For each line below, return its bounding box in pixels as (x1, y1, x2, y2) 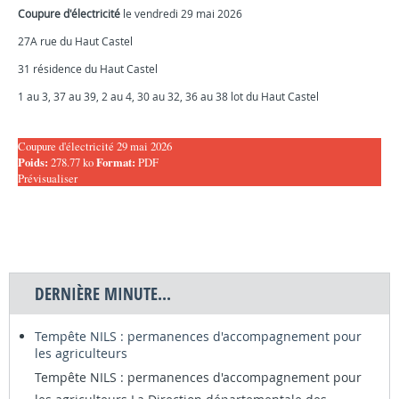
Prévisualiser (18, 169, 77, 186)
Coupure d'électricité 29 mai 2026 (18, 137, 172, 154)
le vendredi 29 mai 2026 (120, 6, 242, 20)
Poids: (18, 153, 51, 170)
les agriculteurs (35, 344, 127, 362)
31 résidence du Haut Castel (18, 61, 158, 76)
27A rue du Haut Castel (18, 34, 133, 48)
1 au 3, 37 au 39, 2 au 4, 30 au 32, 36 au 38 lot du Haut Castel (18, 89, 319, 103)
